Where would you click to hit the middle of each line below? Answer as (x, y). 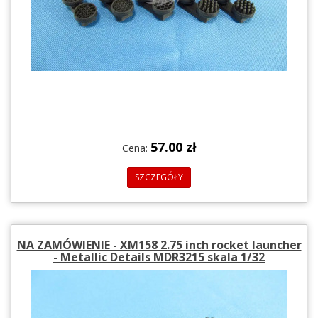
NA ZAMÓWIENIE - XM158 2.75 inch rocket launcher (159, 245)
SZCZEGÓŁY (159, 177)
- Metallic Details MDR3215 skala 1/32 (159, 257)
